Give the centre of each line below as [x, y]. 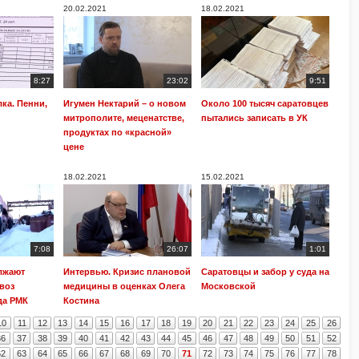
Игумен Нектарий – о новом [125, 103]
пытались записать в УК [254, 118]
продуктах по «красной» [117, 132]
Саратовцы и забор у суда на [265, 272]
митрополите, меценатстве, [124, 118]
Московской [228, 286]
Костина [81, 301]
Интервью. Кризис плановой [127, 272]
